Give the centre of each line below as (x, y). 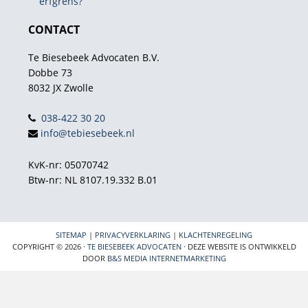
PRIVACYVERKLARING (133, 234)
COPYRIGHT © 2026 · (49, 246)
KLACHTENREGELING (216, 234)
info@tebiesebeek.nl (87, 133)
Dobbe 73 (50, 72)
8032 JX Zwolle (60, 87)
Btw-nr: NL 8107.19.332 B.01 (92, 179)
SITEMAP (71, 234)
